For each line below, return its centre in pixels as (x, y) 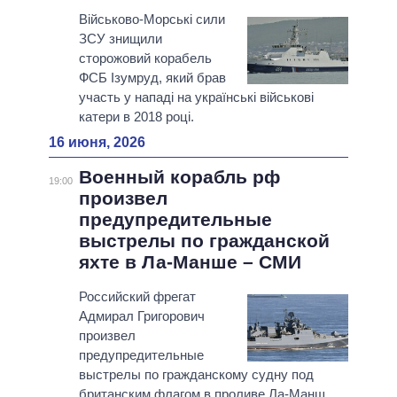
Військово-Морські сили (152, 19)
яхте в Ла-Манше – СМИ (190, 262)
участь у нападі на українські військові (196, 97)
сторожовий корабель (145, 58)
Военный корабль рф (179, 177)
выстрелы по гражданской (204, 241)
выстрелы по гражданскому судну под (196, 375)
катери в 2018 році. (136, 117)
